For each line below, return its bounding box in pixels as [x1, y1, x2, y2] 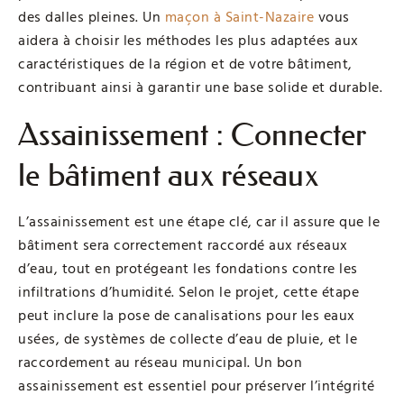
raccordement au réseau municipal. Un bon [18, 352, 302, 372]
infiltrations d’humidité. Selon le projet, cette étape [18, 281, 359, 302]
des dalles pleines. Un [18, 6, 165, 27]
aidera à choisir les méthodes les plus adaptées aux [18, 30, 359, 50]
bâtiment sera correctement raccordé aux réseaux [18, 234, 348, 255]
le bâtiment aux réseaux [18, 156, 318, 194]
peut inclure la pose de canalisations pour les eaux [18, 305, 355, 326]
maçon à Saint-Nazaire [164, 6, 314, 27]
